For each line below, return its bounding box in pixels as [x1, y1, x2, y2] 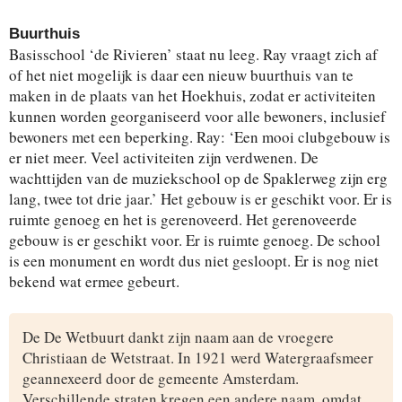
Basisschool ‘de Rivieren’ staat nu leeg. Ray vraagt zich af [9, 43, 378, 65]
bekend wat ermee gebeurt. [9, 270, 179, 292]
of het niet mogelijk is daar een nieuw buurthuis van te [9, 64, 354, 85]
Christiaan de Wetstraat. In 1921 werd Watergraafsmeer [22, 346, 373, 368]
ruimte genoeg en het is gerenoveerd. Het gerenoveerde [9, 208, 357, 230]
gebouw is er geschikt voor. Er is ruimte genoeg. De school [9, 229, 380, 250]
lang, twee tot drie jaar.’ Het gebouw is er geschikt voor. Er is [9, 188, 392, 209]
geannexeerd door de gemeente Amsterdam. [22, 367, 299, 389]
